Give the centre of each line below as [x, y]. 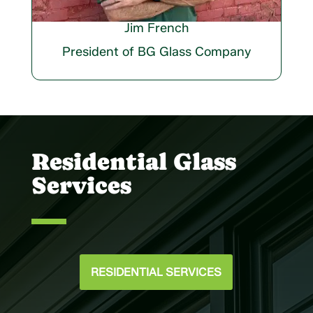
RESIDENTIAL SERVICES [156, 272]
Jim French [156, 28]
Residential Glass [133, 162]
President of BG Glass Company [156, 52]
